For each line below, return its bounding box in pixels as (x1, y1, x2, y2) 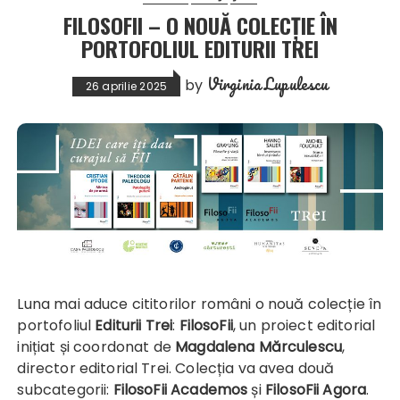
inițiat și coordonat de (17, 337, 176, 358)
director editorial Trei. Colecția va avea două (17, 358, 335, 379)
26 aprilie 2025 (85, 79, 168, 95)
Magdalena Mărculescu (175, 337, 343, 358)
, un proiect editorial (232, 315, 376, 337)
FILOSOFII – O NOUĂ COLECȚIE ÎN (62, 9, 337, 42)
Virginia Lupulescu (206, 71, 329, 97)
